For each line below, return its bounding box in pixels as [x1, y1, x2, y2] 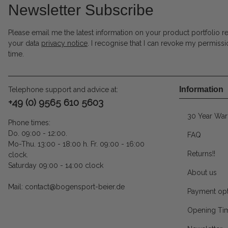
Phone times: [8, 119, 50, 127]
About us [187, 168, 217, 177]
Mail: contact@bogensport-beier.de [8, 183, 125, 191]
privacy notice [41, 39, 88, 48]
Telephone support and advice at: [8, 85, 118, 94]
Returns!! [187, 150, 215, 158]
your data [8, 39, 41, 48]
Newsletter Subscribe [8, 2, 154, 19]
